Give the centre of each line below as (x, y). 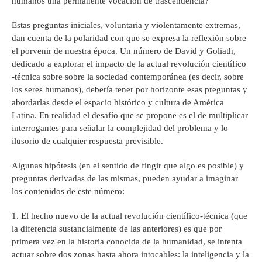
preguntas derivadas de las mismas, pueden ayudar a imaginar (125, 179)
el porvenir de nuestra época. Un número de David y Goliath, (124, 51)
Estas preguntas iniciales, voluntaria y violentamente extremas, (126, 25)
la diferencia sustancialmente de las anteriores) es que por (117, 229)
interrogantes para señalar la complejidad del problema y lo (120, 128)
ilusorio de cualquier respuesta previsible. (87, 141)
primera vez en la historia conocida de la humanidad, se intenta (127, 242)
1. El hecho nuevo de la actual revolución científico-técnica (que (130, 216)
